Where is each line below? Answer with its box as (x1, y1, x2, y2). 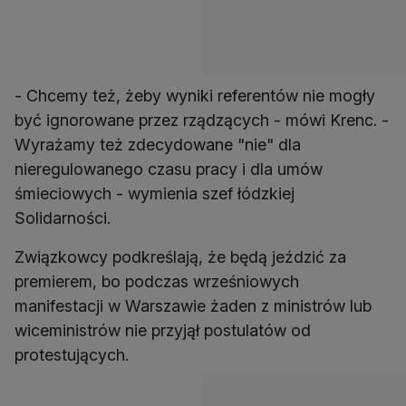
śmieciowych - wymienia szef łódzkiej (14, 184, 295, 204)
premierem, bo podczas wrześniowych (14, 272, 299, 292)
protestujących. (14, 345, 129, 365)
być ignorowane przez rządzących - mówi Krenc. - (14, 111, 389, 130)
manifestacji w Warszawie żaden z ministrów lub (14, 296, 372, 316)
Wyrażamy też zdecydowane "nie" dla (14, 135, 301, 155)
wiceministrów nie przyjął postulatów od (14, 321, 311, 341)
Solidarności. (14, 208, 111, 228)
